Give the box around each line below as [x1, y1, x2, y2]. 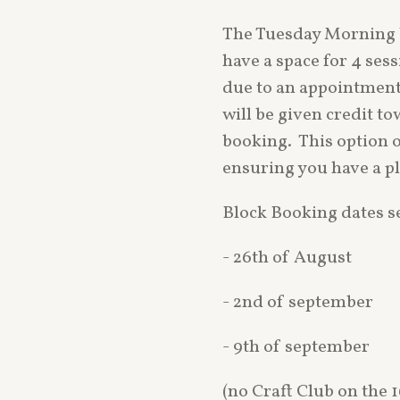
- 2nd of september [222, 289, 377, 315]
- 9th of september [222, 334, 370, 360]
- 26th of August [222, 245, 355, 271]
